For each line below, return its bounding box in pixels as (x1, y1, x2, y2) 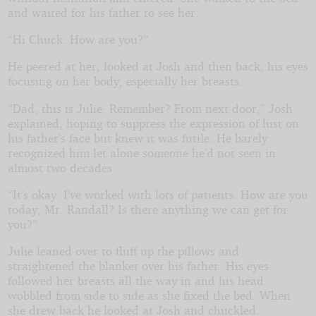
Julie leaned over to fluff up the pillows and (7, 243, 239, 259)
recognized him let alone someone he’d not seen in (7, 145, 276, 160)
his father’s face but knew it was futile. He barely (7, 130, 267, 145)
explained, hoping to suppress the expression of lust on (7, 115, 299, 130)
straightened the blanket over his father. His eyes (7, 258, 269, 274)
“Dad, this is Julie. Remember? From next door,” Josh (7, 100, 293, 116)
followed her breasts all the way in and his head (7, 273, 264, 288)
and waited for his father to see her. (7, 4, 199, 20)
